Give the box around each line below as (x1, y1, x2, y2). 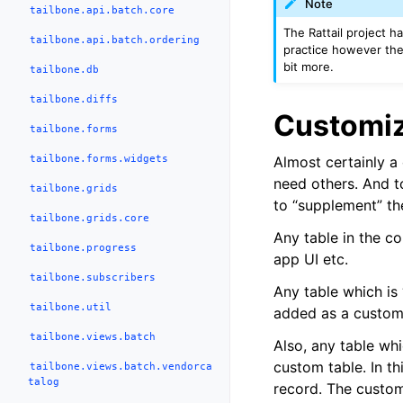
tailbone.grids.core (30, 211, 150, 224)
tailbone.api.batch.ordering (30, 33, 201, 46)
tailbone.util (30, 300, 112, 313)
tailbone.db (30, 63, 100, 76)
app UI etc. (273, 249, 348, 268)
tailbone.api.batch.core (30, 4, 175, 16)
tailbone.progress (30, 241, 138, 254)
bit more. (283, 58, 335, 74)
